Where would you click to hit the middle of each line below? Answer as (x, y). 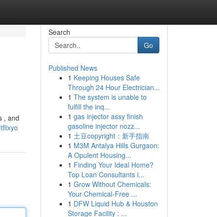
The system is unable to (110, 97)
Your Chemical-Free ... (102, 194)
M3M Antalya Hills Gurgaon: (116, 145)
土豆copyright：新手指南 (111, 136)
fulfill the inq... (89, 107)
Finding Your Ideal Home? (113, 165)
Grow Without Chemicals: (112, 184)
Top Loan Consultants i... (106, 174)
